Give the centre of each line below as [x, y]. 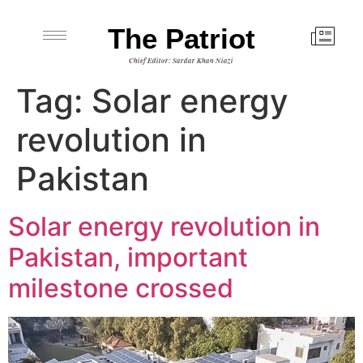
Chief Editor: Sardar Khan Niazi [181, 60]
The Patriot [181, 38]
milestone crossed [121, 288]
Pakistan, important [128, 257]
